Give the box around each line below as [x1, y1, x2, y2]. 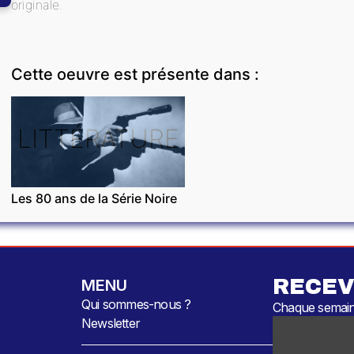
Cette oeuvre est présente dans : [11, 65, 259, 84]
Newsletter [81, 315, 141, 332]
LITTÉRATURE [17, 122, 179, 154]
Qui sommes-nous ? [81, 296, 191, 313]
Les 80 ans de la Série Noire [11, 190, 177, 206]
